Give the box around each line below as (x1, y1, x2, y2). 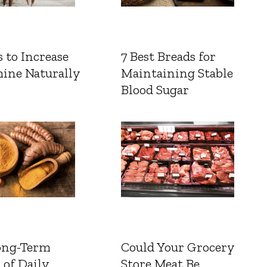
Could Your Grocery (120, 239, 234, 256)
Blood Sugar (120, 82, 189, 98)
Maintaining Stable (120, 65, 233, 82)
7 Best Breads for (120, 48, 216, 65)
